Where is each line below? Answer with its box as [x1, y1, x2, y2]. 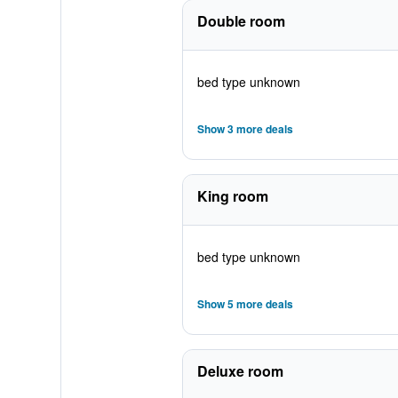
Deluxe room [196, 361, 283, 381]
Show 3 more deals [196, 121, 293, 137]
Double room [196, 11, 285, 31]
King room [196, 186, 268, 206]
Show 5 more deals [196, 296, 293, 312]
